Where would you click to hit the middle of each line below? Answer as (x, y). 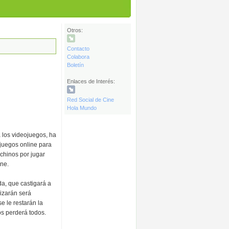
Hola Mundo (82, 108)
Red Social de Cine (90, 100)
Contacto (78, 49)
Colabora (78, 57)
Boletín (75, 65)
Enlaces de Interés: (91, 81)
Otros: (75, 30)
